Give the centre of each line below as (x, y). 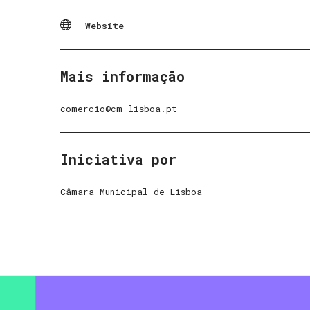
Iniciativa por (118, 159)
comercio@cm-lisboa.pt (119, 108)
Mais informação (122, 76)
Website (104, 25)
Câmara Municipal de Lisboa (131, 191)
